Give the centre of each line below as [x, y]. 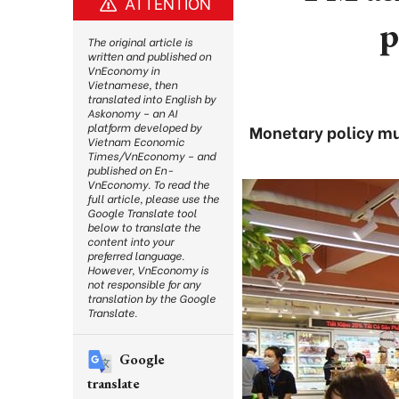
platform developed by [144, 127]
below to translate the [144, 227]
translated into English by [151, 98]
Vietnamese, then [132, 84]
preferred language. [136, 255]
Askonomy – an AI [132, 113]
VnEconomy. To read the [148, 184]
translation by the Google [151, 298]
